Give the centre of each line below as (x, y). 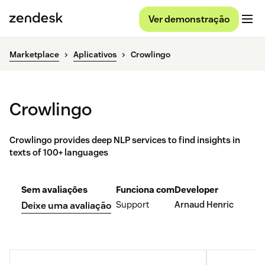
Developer (196, 190)
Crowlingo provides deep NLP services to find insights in (125, 140)
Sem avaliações (54, 190)
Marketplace (34, 55)
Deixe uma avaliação (66, 206)
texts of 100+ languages (59, 153)
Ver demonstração (189, 19)
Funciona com (145, 190)
